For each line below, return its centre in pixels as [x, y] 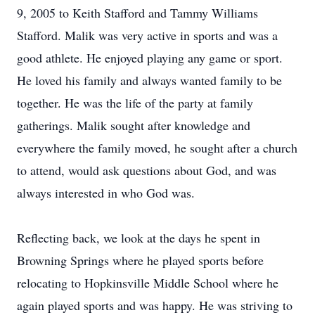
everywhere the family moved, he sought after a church [157, 148]
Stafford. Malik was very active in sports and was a [147, 35]
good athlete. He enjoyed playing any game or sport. [150, 58]
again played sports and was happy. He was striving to [155, 305]
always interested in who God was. [106, 193]
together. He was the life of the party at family [135, 103]
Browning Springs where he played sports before [140, 260]
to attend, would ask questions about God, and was [147, 170]
